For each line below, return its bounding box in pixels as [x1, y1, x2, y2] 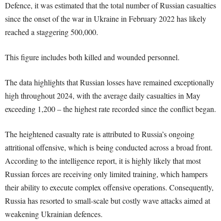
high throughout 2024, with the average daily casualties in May [5, 90, 200, 101]
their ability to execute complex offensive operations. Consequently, [5, 182, 214, 192]
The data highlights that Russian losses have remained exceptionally [5, 76, 214, 87]
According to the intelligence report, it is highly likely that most [5, 155, 201, 166]
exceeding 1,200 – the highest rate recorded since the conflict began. [5, 103, 216, 114]
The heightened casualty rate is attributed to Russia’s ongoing [5, 128, 194, 139]
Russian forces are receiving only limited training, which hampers [5, 168, 208, 179]
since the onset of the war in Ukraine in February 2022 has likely [5, 13, 206, 24]
